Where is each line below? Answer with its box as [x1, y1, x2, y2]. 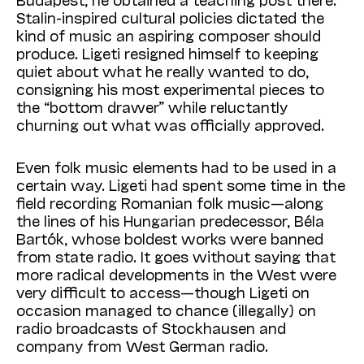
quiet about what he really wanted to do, [16, 62, 309, 80]
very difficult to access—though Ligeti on [16, 283, 310, 301]
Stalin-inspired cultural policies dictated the [16, 8, 324, 27]
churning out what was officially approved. [16, 115, 324, 134]
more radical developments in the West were [16, 265, 336, 284]
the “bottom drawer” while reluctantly [16, 97, 288, 116]
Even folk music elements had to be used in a [16, 158, 336, 176]
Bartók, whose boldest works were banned [16, 229, 323, 248]
